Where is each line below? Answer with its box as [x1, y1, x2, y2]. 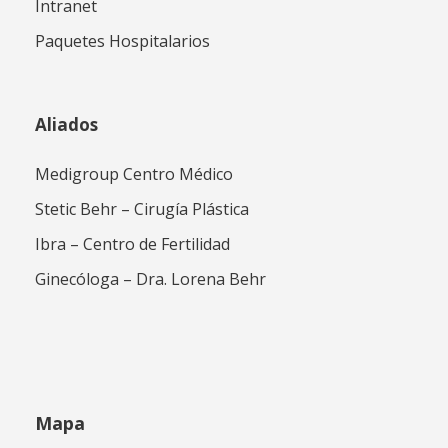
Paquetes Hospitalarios [35, 30, 210, 53]
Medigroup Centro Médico [35, 163, 233, 186]
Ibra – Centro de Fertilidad [35, 233, 230, 256]
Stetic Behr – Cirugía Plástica [35, 198, 249, 221]
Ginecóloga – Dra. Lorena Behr [35, 268, 266, 291]
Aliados [35, 113, 98, 137]
